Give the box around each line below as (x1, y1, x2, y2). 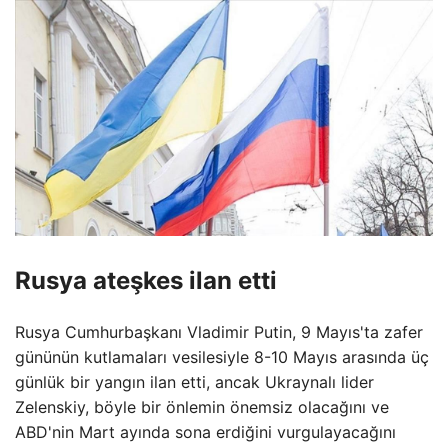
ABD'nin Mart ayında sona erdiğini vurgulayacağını (15, 422, 396, 443)
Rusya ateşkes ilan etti (15, 266, 277, 296)
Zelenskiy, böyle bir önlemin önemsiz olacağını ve (15, 397, 389, 418)
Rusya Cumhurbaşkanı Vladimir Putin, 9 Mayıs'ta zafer (15, 322, 423, 343)
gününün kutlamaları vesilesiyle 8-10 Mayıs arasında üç (15, 347, 429, 368)
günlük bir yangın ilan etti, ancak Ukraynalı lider (15, 372, 374, 393)
